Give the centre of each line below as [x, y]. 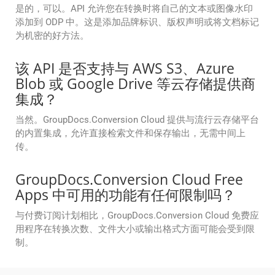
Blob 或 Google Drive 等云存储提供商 [135, 84]
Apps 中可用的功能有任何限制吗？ [126, 195]
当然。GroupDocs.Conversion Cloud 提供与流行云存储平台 [137, 120]
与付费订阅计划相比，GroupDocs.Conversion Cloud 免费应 [137, 216]
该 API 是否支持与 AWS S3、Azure [125, 68]
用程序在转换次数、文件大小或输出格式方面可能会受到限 [135, 229]
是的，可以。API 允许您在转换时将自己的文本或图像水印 [134, 9]
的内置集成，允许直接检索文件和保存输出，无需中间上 [130, 134]
